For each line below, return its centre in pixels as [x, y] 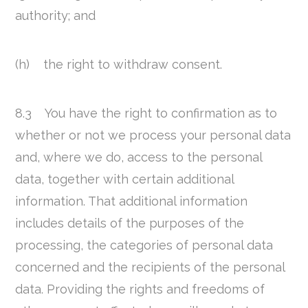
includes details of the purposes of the [130, 223]
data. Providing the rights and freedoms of [140, 289]
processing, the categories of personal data [144, 245]
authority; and [56, 16]
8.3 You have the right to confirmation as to [146, 113]
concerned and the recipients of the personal [150, 267]
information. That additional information [132, 201]
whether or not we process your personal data [153, 135]
